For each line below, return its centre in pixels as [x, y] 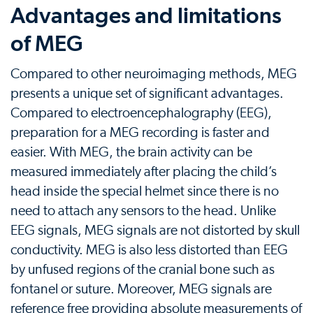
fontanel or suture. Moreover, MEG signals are [141, 289]
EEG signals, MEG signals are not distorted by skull [155, 230]
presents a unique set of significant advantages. [147, 93]
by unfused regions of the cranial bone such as [143, 269]
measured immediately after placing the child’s [144, 172]
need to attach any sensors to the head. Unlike [143, 211]
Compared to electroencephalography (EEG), [141, 113]
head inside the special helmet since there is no [145, 191]
